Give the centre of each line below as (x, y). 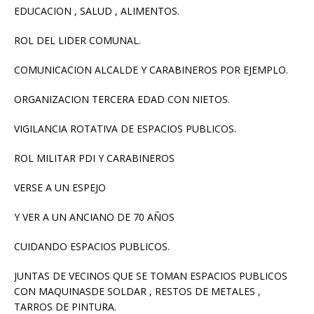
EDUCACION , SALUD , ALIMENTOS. (97, 11)
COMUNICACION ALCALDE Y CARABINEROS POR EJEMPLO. (151, 70)
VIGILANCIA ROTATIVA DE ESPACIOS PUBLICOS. (125, 129)
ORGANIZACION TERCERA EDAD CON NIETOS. (122, 100)
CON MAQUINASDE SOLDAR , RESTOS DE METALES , (137, 292)
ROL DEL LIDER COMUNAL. (77, 41)
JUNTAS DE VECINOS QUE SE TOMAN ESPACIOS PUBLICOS (151, 276)
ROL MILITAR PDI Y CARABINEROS (94, 158)
